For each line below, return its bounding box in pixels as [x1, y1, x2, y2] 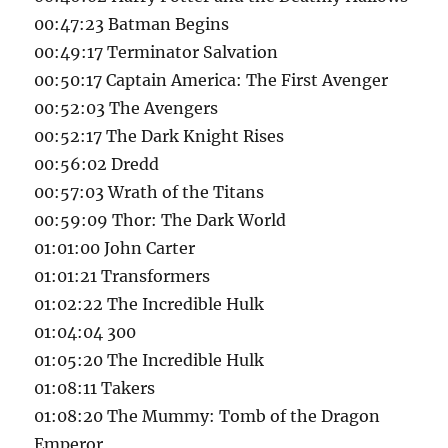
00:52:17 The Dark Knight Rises [34, 126, 285, 147]
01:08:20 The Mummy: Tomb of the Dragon [34, 406, 381, 427]
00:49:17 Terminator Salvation [34, 42, 279, 63]
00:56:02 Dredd [34, 154, 160, 175]
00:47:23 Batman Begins [34, 14, 230, 35]
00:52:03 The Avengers [34, 98, 219, 119]
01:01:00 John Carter [34, 238, 196, 259]
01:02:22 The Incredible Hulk [34, 294, 265, 315]
